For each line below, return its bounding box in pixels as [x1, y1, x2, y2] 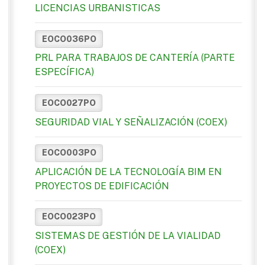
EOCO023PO [41, 212, 96, 222]
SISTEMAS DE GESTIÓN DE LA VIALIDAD [35, 230, 221, 242]
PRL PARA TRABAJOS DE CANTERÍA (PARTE [35, 52, 235, 64]
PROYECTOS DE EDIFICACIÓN [35, 180, 169, 192]
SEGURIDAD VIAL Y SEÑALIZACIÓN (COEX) [35, 116, 227, 128]
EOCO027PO [41, 98, 96, 108]
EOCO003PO [41, 148, 96, 158]
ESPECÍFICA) [35, 66, 94, 78]
